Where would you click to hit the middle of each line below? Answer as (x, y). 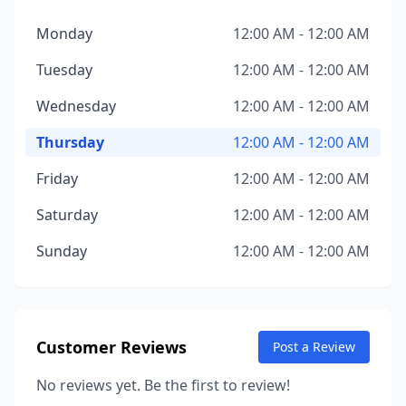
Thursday (70, 142)
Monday (64, 34)
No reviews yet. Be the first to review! (163, 385)
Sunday (62, 251)
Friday (57, 179)
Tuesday (64, 70)
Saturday (67, 215)
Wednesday (76, 106)
